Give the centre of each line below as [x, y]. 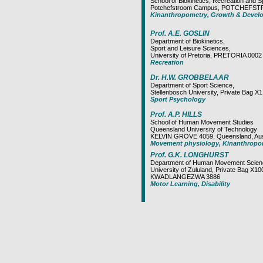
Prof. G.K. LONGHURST [189, 155]
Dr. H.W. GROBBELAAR [190, 77]
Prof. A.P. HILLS [176, 114]
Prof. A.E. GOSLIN [180, 33]
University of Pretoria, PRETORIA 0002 [206, 55]
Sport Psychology [178, 99]
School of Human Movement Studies [202, 122]
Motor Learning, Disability [190, 184]
